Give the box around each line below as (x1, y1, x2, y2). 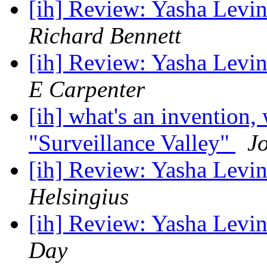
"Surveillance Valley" (29, 130, 235, 156)
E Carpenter (29, 76, 145, 103)
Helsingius (29, 184, 129, 210)
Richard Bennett (29, 23, 181, 49)
